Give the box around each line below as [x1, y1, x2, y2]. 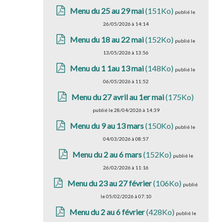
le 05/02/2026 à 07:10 [100, 193, 152, 199]
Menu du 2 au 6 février [69, 207, 146, 217]
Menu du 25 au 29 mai [70, 6, 144, 15]
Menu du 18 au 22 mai [70, 35, 144, 44]
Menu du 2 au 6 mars [72, 150, 142, 159]
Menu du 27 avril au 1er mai [71, 92, 166, 102]
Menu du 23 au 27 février [67, 178, 152, 188]
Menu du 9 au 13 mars [70, 121, 144, 130]
